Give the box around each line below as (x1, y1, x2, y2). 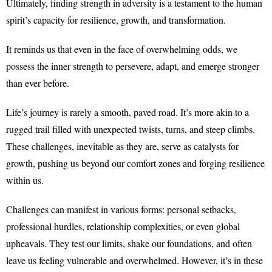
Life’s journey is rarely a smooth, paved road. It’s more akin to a (6, 106, 249, 118)
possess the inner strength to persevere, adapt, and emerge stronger (6, 59, 259, 72)
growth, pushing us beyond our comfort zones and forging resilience (6, 157, 265, 169)
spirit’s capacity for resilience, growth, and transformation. (6, 13, 226, 26)
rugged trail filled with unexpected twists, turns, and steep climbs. (6, 123, 255, 135)
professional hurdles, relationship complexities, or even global (6, 220, 240, 233)
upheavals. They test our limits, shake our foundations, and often (6, 237, 252, 250)
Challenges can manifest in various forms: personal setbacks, (6, 203, 236, 216)
